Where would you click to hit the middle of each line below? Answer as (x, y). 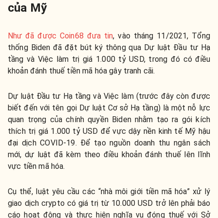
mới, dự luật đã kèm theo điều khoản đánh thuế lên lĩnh (109, 154)
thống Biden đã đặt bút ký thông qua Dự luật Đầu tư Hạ (109, 47)
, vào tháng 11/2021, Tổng (162, 36)
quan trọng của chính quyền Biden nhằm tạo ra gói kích (109, 119)
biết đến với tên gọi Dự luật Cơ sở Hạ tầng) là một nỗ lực (109, 108)
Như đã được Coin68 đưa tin (61, 36)
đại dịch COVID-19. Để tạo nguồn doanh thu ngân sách (109, 143)
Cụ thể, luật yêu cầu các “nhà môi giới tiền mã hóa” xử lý (109, 191)
